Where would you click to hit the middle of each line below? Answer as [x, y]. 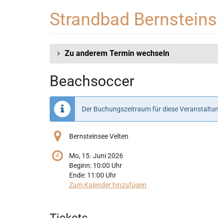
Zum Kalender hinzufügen [108, 185]
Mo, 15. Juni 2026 [96, 156]
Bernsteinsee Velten [99, 136]
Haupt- [17, 19]
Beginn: [81, 166]
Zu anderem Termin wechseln [117, 54]
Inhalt [16, 28]
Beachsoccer [92, 81]
